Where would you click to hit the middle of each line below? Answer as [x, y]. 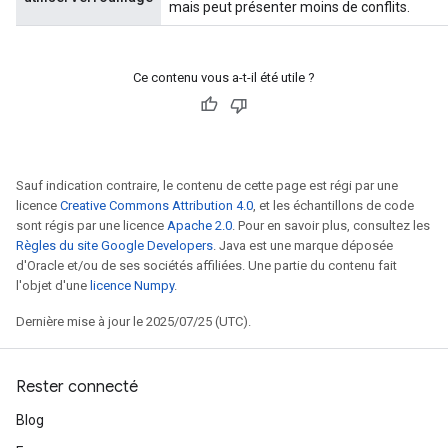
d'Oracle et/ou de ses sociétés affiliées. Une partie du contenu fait [206, 265]
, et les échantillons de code [333, 205]
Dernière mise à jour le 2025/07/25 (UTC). [133, 321]
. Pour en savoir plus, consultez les [331, 225]
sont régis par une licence [91, 225]
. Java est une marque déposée [303, 245]
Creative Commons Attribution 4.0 [156, 205]
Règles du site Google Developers [114, 245]
